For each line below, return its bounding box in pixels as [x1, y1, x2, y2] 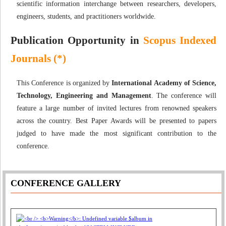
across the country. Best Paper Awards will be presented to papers [17, 117, 216, 125]
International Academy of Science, [111, 79, 216, 87]
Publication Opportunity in [11, 34, 143, 47]
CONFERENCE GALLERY [11, 178, 121, 188]
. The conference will [151, 91, 216, 99]
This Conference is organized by [17, 79, 112, 87]
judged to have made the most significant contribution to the [17, 129, 216, 137]
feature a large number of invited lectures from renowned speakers [17, 104, 216, 112]
